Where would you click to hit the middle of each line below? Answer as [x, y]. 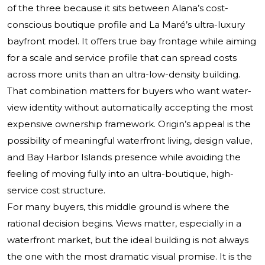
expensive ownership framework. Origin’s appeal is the [129, 124]
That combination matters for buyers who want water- [129, 91]
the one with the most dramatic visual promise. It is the [130, 257]
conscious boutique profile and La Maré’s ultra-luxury [126, 25]
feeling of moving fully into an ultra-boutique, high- [120, 174]
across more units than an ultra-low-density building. [124, 75]
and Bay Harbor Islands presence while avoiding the [124, 157]
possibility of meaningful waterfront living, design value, [130, 141]
